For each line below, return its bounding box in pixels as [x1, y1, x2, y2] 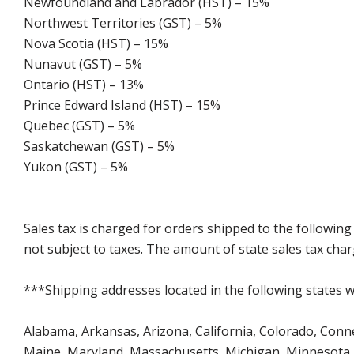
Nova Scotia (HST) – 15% [24, 35, 168, 53]
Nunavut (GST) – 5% [24, 55, 142, 73]
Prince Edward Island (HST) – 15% [24, 96, 220, 115]
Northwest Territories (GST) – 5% [24, 14, 222, 32]
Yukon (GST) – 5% [24, 158, 128, 176]
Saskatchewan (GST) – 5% [24, 137, 175, 156]
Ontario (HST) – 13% [24, 76, 144, 94]
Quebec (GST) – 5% [24, 117, 135, 135]
